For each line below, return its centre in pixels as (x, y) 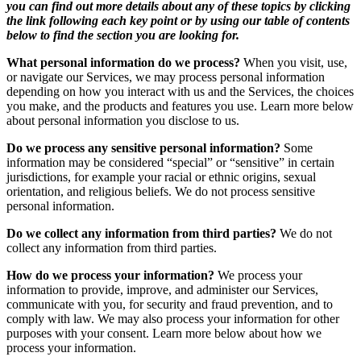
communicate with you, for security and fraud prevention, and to (170, 305)
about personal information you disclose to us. (123, 121)
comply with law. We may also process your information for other (173, 319)
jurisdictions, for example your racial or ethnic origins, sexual (161, 177)
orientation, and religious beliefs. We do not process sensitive (161, 192)
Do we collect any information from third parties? (141, 234)
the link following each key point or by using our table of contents (178, 21)
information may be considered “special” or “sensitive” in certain (170, 163)
